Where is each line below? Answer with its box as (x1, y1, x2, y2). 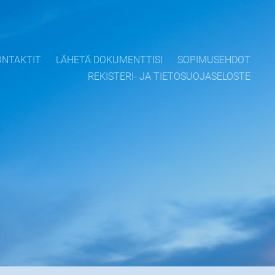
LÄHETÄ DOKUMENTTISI (56, 54, 163, 66)
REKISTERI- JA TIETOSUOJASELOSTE (88, 71, 250, 82)
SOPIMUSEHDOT (177, 54, 250, 66)
